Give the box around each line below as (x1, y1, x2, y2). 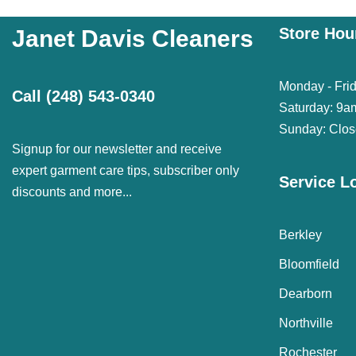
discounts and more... (12, 185, 132, 199)
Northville (279, 316, 333, 330)
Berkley (279, 228, 322, 242)
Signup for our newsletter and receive (12, 142, 222, 156)
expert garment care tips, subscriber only (12, 164, 239, 177)
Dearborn (279, 287, 332, 300)
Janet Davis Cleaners (12, 25, 253, 52)
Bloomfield (279, 257, 339, 271)
